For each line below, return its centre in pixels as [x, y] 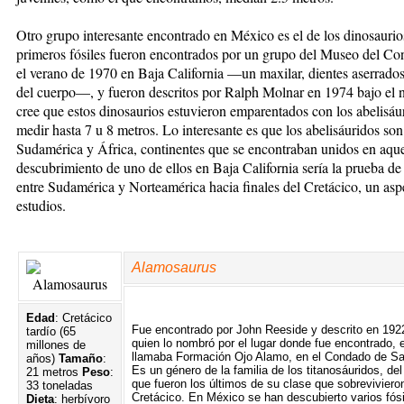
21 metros [52, 372]
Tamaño [79, 358]
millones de [56, 344]
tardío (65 [51, 331]
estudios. [41, 205]
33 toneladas [60, 385]
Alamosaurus [174, 267]
